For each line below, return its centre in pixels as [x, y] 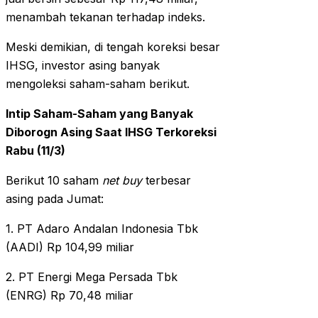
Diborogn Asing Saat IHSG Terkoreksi [111, 132]
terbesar [166, 181]
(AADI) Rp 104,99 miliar [70, 247]
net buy [120, 181]
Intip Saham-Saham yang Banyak [99, 114]
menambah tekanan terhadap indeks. [105, 17]
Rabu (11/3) [35, 151]
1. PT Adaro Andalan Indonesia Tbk [102, 229]
